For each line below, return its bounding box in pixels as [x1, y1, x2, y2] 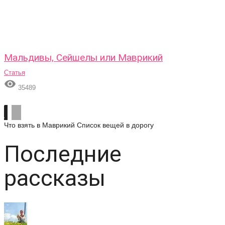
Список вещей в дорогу [77, 121, 154, 129]
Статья [4, 69, 25, 76]
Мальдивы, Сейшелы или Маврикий [4, 52, 163, 63]
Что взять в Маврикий [4, 121, 75, 129]
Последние [4, 141, 122, 167]
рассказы [4, 165, 105, 191]
